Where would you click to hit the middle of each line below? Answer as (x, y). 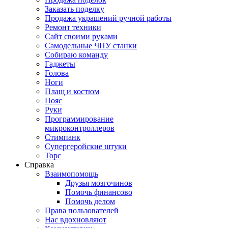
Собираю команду (76, 55)
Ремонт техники (73, 27)
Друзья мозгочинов (99, 183)
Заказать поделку (75, 9)
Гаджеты (60, 64)
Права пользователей (82, 210)
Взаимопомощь (72, 174)
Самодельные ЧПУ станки (91, 46)
